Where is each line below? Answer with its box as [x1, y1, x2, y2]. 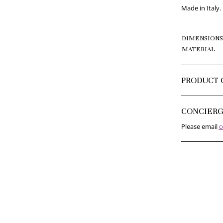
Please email [181, 121, 219, 131]
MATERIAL [181, 45, 216, 53]
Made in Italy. [181, 3, 221, 12]
